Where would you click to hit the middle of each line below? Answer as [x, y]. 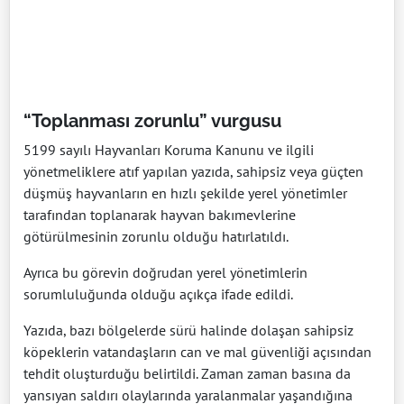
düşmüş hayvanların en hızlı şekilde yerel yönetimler [185, 193]
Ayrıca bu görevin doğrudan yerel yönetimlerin [165, 273]
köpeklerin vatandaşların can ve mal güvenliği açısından [197, 352]
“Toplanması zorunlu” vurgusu [152, 121]
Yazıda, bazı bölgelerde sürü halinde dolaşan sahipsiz [188, 331]
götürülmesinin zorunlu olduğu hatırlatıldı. [156, 237]
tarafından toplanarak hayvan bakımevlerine [160, 215]
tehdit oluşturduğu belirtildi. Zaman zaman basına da [187, 374]
